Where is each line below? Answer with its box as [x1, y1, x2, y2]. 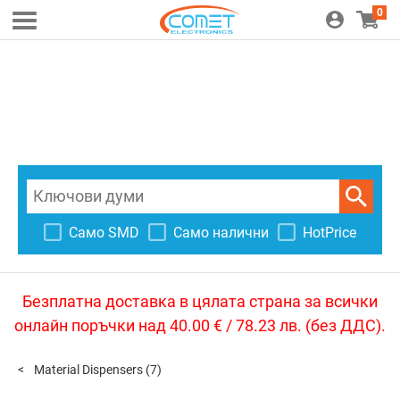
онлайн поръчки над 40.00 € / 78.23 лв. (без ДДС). [14, 316, 386, 335]
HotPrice [303, 223, 356, 241]
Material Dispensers [34, 362, 144, 377]
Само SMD [69, 223, 139, 241]
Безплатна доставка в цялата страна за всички [22, 292, 378, 311]
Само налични [173, 223, 269, 241]
